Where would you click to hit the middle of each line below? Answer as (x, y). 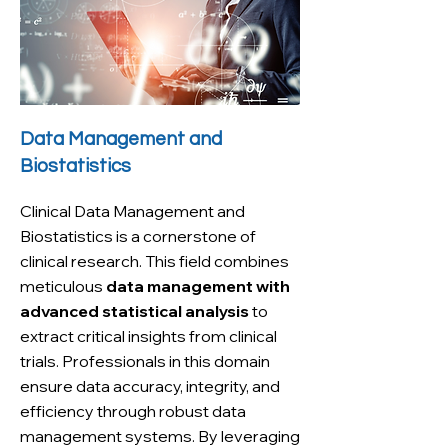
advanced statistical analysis (134, 311)
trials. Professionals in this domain (145, 361)
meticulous (63, 286)
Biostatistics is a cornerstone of (138, 236)
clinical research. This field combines (154, 261)
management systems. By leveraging (160, 436)
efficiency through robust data (133, 411)
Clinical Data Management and (132, 211)
